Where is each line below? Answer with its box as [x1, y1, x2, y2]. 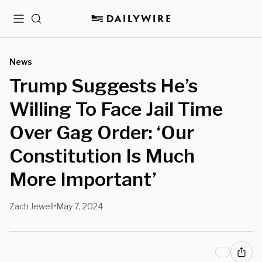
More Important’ [9, 168, 157, 191]
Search [30, 18, 60, 28]
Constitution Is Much [9, 144, 195, 167]
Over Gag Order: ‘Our [9, 121, 194, 144]
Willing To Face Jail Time [9, 98, 223, 120]
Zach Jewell [9, 201, 54, 211]
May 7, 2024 [56, 201, 103, 211]
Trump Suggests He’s [9, 74, 198, 97]
